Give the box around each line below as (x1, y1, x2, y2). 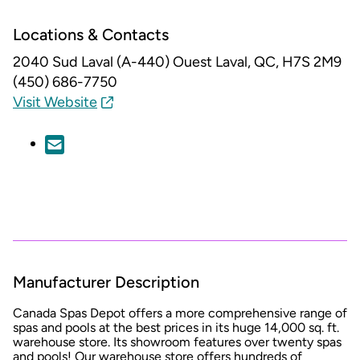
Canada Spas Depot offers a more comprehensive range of (13, 305, 347, 321)
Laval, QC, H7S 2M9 (215, 53, 342, 72)
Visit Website (13, 93, 97, 112)
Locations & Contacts (13, 25, 169, 45)
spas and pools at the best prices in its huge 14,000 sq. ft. (13, 320, 339, 336)
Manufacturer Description (13, 272, 199, 292)
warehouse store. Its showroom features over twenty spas (13, 334, 342, 350)
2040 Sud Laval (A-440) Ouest (13, 53, 212, 72)
